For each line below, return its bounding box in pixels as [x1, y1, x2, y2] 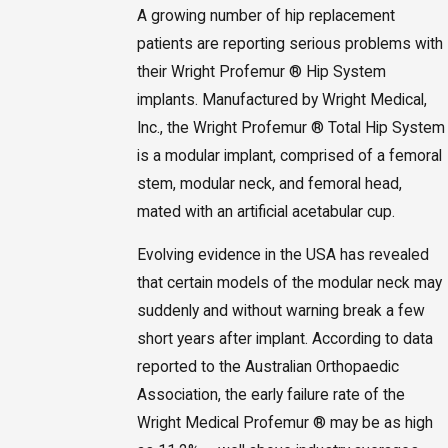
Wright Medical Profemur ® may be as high [136, 414, 433, 433]
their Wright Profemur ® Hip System [136, 62, 386, 81]
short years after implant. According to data [136, 330, 433, 349]
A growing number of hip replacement [136, 6, 395, 25]
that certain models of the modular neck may [136, 274, 442, 293]
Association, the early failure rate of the [136, 386, 405, 405]
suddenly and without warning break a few [136, 302, 425, 321]
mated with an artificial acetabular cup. [136, 202, 395, 221]
